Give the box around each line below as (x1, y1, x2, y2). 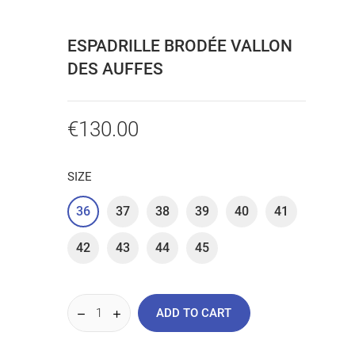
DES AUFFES (67, 59, 163, 79)
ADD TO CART (156, 306, 232, 321)
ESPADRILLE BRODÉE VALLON (67, 36, 292, 56)
